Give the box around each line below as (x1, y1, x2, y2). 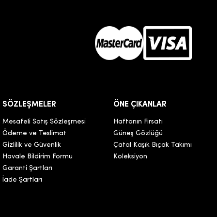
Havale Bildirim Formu (2, 153, 73, 161)
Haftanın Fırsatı (113, 118, 163, 126)
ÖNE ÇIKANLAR (113, 101, 167, 109)
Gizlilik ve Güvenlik (2, 141, 62, 149)
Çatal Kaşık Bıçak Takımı (113, 141, 192, 149)
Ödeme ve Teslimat (2, 130, 67, 138)
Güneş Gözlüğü (113, 130, 163, 138)
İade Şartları (2, 176, 43, 184)
